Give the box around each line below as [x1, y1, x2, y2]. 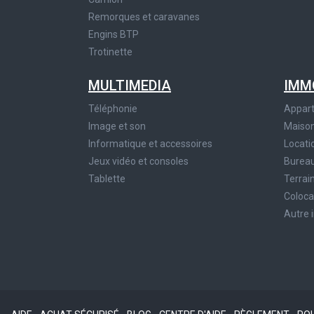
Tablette [88, 173, 125, 185]
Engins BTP [88, 29, 139, 41]
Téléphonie [88, 103, 137, 115]
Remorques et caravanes [88, 11, 200, 23]
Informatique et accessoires [88, 138, 212, 150]
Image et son [88, 121, 146, 132]
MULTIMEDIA [88, 77, 171, 95]
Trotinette [88, 46, 132, 58]
